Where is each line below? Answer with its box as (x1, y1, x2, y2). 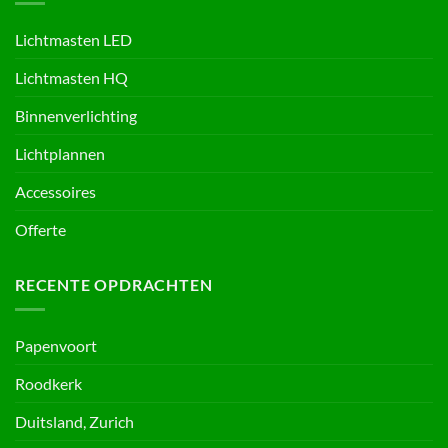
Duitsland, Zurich (15, 411, 134, 431)
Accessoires (15, 182, 96, 202)
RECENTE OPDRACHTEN (15, 275, 213, 295)
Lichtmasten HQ (15, 68, 128, 88)
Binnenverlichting (15, 106, 137, 126)
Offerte (15, 220, 66, 240)
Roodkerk (15, 373, 82, 393)
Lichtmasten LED (15, 30, 132, 50)
